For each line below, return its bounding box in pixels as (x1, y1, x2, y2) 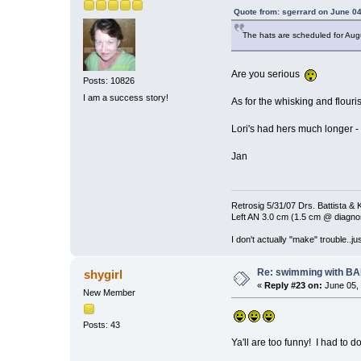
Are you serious (230, 68, 305, 80)
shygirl (83, 267, 122, 281)
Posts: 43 (83, 320, 121, 330)
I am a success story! (83, 93, 169, 103)
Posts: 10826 (83, 76, 135, 86)
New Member (83, 287, 136, 297)
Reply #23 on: (264, 280, 323, 290)
